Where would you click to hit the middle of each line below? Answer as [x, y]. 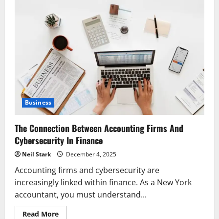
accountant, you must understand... [81, 194]
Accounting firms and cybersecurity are [87, 170]
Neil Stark [36, 154]
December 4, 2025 [90, 154]
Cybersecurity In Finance [59, 140]
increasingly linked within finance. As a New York [103, 182]
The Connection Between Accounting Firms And [99, 128]
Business [38, 102]
